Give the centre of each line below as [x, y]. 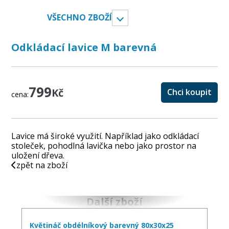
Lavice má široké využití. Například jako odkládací [105, 136]
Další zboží [114, 201]
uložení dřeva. [38, 155]
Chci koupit [189, 92]
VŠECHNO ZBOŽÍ [80, 18]
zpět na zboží [42, 165]
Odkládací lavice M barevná [84, 47]
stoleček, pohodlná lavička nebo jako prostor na [104, 145]
